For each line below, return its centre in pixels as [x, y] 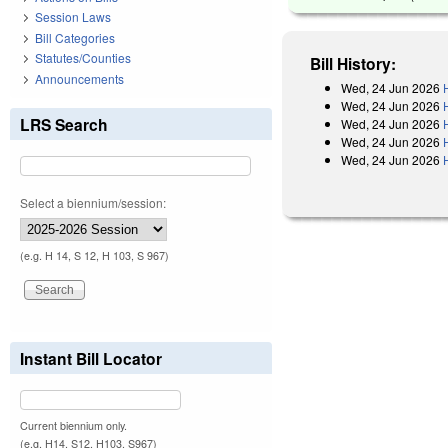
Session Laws [73, 17]
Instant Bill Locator [91, 358]
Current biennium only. [73, 425]
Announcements [79, 78]
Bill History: [353, 63]
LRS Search [64, 124]
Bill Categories [75, 37]
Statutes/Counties [83, 58]
